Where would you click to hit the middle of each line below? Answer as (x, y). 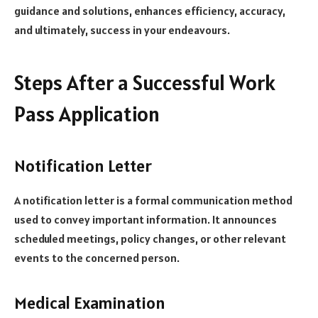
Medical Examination (90, 302)
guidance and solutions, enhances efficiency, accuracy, (150, 10)
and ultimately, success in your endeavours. (122, 29)
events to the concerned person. (97, 257)
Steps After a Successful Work (145, 83)
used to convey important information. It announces (146, 219)
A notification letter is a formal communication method (153, 200)
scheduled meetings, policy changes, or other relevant (150, 238)
